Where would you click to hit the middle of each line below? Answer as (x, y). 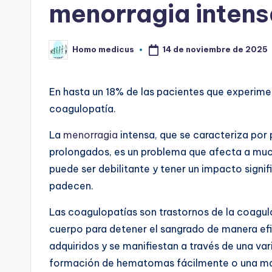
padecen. (71, 185)
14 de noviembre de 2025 (215, 49)
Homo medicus (103, 49)
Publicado (70, 53)
